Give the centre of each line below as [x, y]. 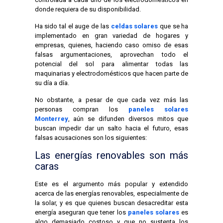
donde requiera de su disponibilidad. [88, 9]
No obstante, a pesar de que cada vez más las [111, 100]
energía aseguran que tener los [81, 212]
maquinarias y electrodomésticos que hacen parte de [111, 73]
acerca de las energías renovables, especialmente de [111, 193]
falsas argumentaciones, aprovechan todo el [111, 54]
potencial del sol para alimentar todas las [111, 64]
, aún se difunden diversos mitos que [128, 118]
